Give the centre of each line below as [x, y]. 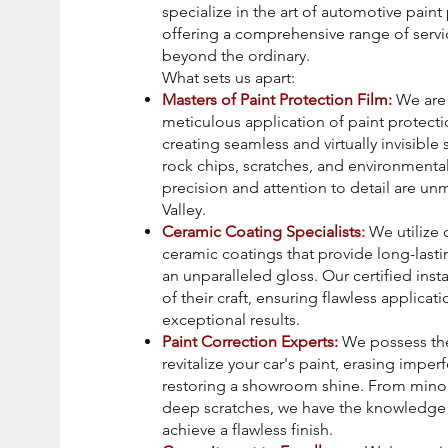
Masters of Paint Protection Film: [277, 99]
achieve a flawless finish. [247, 429]
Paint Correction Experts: [250, 341]
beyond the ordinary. [236, 55]
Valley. [184, 209]
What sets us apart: [228, 77]
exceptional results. [231, 319]
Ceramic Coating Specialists [261, 231]
